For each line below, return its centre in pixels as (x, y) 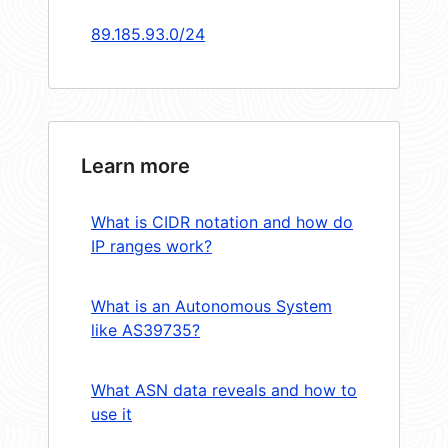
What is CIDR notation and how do (222, 222)
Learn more (135, 166)
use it (111, 414)
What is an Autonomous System (211, 306)
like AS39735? (145, 330)
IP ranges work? (151, 246)
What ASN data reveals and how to (224, 390)
